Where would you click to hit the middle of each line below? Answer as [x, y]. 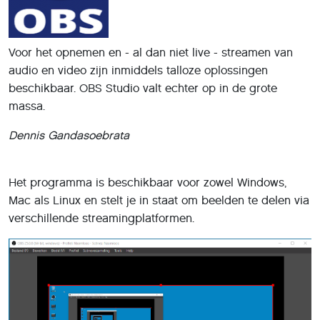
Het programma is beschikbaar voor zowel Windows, [147, 182]
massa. [27, 106]
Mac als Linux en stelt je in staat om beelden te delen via [159, 200]
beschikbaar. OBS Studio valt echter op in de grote [143, 88]
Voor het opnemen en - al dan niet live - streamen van [151, 52]
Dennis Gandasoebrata [69, 135]
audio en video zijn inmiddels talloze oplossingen [138, 70]
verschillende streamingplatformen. [101, 218]
